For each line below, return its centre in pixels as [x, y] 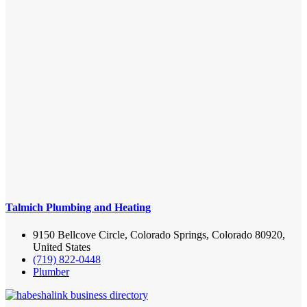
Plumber [51, 271]
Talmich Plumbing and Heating [78, 208]
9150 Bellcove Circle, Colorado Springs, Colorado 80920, [159, 234]
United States [62, 247]
